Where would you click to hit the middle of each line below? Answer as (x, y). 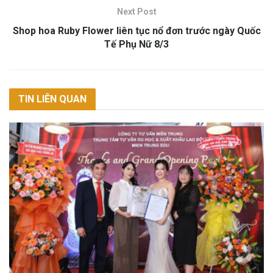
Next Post (136, 12)
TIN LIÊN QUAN (52, 99)
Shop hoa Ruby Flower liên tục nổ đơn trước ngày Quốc (136, 31)
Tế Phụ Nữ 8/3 (136, 44)
